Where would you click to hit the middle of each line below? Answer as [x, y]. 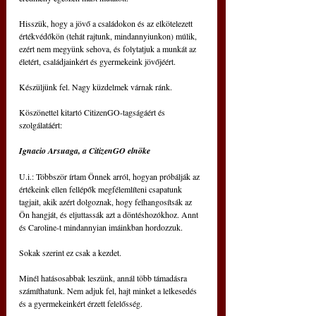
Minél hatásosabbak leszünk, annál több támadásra [104, 278]
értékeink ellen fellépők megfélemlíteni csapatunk [102, 189]
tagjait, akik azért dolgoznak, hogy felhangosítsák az [107, 202]
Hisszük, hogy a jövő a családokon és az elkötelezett [107, 24]
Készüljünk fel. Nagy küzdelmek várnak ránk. [96, 87]
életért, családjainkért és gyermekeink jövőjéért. [97, 62]
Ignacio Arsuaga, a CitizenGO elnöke [85, 151]
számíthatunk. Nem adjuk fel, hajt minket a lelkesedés [109, 291]
